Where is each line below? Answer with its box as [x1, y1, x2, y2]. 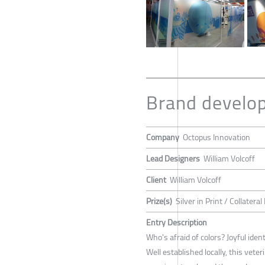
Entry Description [146, 215, 207, 231]
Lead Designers [146, 151, 200, 167]
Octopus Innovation [183, 130, 250, 146]
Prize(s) [146, 193, 172, 209]
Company [146, 130, 179, 146]
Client [146, 172, 166, 188]
